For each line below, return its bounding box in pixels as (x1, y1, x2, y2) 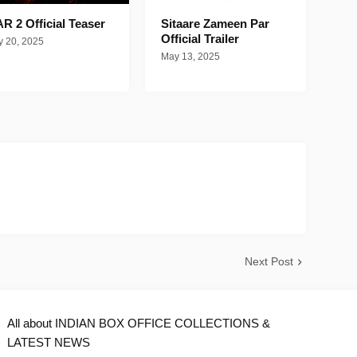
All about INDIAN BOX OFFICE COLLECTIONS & (6, 316, 270, 331)
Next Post (245, 255, 293, 269)
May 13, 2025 (161, 51, 221, 63)
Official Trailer (161, 32, 240, 46)
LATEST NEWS (6, 335, 90, 350)
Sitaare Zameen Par (161, 17, 270, 31)
